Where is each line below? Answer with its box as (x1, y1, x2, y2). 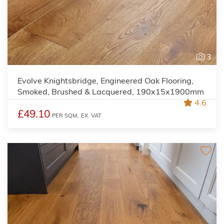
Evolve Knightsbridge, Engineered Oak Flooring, (17, 75, 193, 85)
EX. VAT (81, 111, 101, 119)
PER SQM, (52, 111, 79, 119)
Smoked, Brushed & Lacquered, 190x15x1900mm (17, 86, 204, 96)
